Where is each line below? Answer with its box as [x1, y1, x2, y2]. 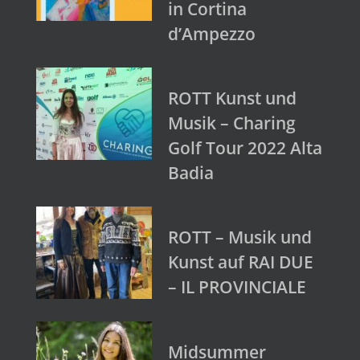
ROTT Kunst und [168, 86, 297, 109]
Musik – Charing [168, 111, 296, 134]
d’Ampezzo [168, 22, 256, 45]
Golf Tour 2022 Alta [168, 136, 322, 159]
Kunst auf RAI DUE [168, 250, 313, 273]
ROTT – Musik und [168, 225, 312, 248]
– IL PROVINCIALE [168, 275, 306, 298]
